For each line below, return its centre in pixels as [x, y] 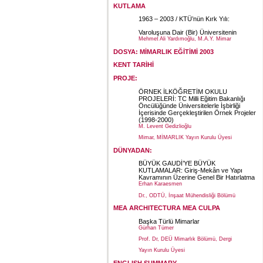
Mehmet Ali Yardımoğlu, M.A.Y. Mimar [185, 38]
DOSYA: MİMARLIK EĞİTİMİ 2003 [163, 51]
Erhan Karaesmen [160, 184]
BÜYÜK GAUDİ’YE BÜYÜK [177, 163]
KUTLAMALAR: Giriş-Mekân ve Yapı [190, 171]
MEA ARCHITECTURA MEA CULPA [167, 208]
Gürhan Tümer [156, 227]
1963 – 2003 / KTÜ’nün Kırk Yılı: [184, 19]
